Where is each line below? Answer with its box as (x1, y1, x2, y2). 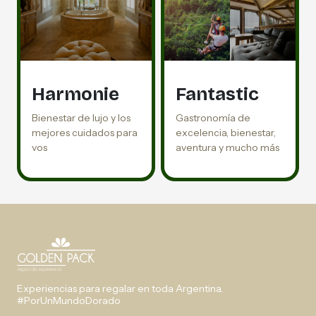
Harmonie (32, 83, 119, 105)
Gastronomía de (176, 111, 250, 124)
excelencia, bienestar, (176, 126, 276, 139)
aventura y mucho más (176, 141, 279, 154)
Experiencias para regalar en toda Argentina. (17, 282, 223, 295)
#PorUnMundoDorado (17, 294, 121, 307)
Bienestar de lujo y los (32, 111, 130, 124)
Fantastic (176, 83, 259, 105)
